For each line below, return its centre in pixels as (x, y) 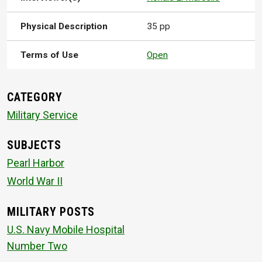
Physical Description (64, 27)
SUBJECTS (34, 146)
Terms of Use (50, 55)
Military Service (42, 115)
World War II (35, 181)
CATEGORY (35, 97)
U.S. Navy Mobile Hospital (66, 229)
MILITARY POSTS (51, 212)
